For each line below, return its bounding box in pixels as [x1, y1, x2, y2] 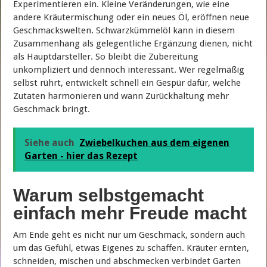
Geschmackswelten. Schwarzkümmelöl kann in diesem [13, 24, 235, 36]
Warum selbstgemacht [13, 185, 204, 205]
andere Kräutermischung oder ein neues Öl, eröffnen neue [13, 11, 250, 23]
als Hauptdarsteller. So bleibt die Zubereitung [13, 51, 199, 62]
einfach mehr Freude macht [13, 203, 247, 223]
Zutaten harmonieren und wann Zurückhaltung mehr [13, 90, 229, 101]
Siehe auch [24, 136, 75, 148]
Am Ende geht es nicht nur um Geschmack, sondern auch [13, 229, 246, 240]
